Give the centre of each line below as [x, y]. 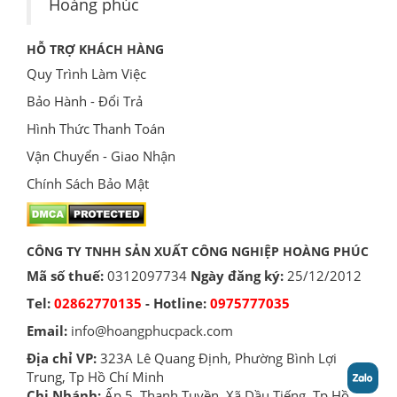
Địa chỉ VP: [63, 358]
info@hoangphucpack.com [152, 330]
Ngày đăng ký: [237, 275]
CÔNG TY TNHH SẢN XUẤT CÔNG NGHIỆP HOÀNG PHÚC [198, 251]
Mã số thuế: [67, 275]
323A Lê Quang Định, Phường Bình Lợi [218, 358]
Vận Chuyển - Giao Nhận [101, 156]
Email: [49, 330]
